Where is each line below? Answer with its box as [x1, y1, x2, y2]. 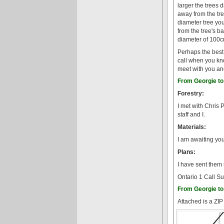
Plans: [177, 148, 195, 155]
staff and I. [177, 111, 205, 117]
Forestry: [177, 90, 204, 96]
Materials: [177, 123, 206, 130]
